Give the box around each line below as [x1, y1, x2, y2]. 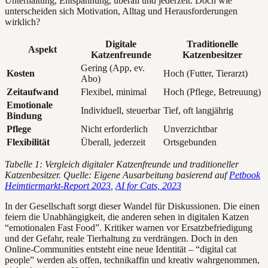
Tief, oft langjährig [163, 105, 233, 115]
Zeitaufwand [7, 86, 59, 97]
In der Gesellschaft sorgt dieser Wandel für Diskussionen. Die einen [5, 200, 260, 211]
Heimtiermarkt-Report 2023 [5, 180, 111, 191]
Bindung [7, 110, 42, 121]
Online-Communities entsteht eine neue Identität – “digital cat [5, 243, 236, 254]
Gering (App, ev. [81, 62, 145, 73]
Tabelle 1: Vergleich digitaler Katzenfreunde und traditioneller [5, 159, 239, 169]
